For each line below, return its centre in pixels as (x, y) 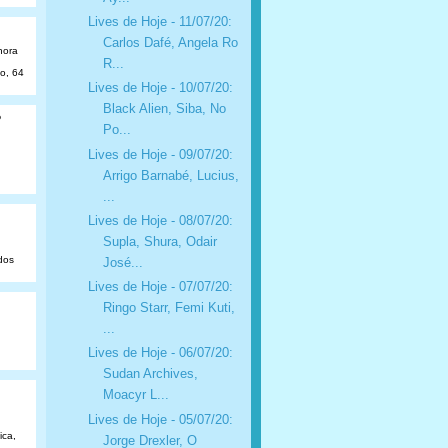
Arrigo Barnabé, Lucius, (170, 175)
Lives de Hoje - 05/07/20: (160, 419)
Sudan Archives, (150, 374)
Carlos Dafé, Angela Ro (170, 42)
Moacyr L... (135, 395)
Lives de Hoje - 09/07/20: (160, 154)
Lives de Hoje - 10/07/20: (160, 88)
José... (122, 262)
